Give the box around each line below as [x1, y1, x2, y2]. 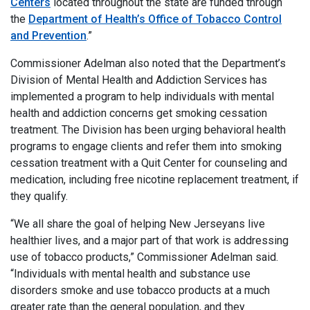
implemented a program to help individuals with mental [10, 90, 274, 103]
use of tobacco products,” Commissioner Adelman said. [10, 250, 278, 264]
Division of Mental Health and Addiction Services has [10, 73, 267, 86]
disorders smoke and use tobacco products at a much [10, 284, 270, 297]
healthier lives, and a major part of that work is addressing [10, 234, 289, 247]
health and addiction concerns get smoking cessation [10, 107, 267, 120]
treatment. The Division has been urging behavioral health [10, 123, 286, 136]
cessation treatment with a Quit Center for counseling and [10, 156, 287, 170]
